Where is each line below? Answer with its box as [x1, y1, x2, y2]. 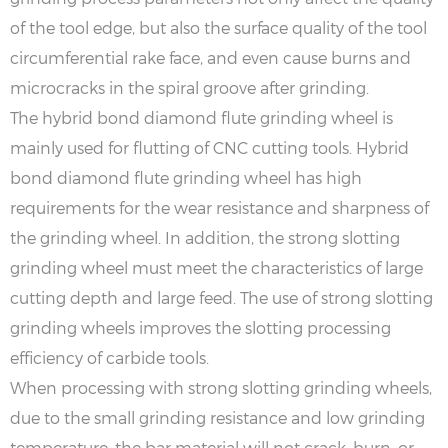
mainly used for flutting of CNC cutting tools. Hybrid [10, 137, 409, 157]
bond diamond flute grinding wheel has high [10, 167, 362, 187]
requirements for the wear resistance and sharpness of [10, 197, 429, 217]
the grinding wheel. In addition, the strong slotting [10, 227, 400, 247]
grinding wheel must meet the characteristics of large [10, 257, 423, 277]
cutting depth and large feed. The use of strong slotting [10, 287, 433, 307]
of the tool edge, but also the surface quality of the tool [10, 17, 427, 37]
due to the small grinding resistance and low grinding [10, 407, 425, 427]
